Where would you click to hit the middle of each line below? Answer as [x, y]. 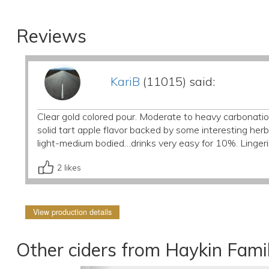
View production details [72, 212]
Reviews [51, 36]
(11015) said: [177, 81]
